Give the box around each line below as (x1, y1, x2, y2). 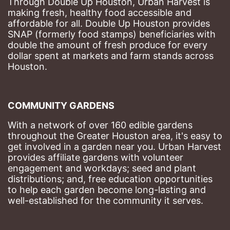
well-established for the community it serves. (8, 195, 203, 206)
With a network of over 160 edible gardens (8, 119, 193, 130)
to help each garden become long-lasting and (8, 184, 206, 195)
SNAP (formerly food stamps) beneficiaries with (8, 28, 216, 40)
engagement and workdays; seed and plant (8, 162, 196, 174)
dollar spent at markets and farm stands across (8, 50, 214, 61)
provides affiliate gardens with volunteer (8, 151, 183, 163)
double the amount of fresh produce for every (8, 39, 207, 50)
